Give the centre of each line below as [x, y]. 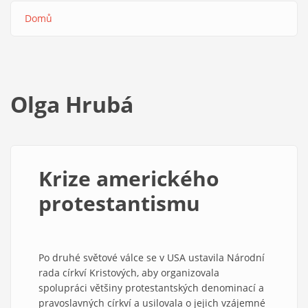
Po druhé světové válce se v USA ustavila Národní [152, 257]
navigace [49, 44]
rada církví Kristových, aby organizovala [129, 272]
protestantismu [119, 203]
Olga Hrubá [72, 104]
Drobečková [57, 31]
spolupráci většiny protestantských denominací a [151, 287]
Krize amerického [129, 178]
